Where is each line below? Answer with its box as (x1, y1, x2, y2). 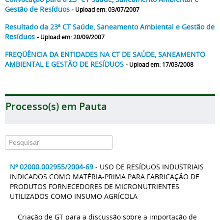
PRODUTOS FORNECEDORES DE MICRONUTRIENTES (10, 182, 179, 191)
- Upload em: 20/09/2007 (37, 33, 105, 41)
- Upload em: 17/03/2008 (126, 61, 193, 68)
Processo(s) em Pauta (5, 100, 107, 113)
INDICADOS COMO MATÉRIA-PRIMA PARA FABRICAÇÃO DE (10, 172, 199, 181)
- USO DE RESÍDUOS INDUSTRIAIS (95, 162, 204, 171)
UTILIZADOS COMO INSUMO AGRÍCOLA (10, 192, 139, 201)
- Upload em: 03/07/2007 (72, 6, 139, 13)
